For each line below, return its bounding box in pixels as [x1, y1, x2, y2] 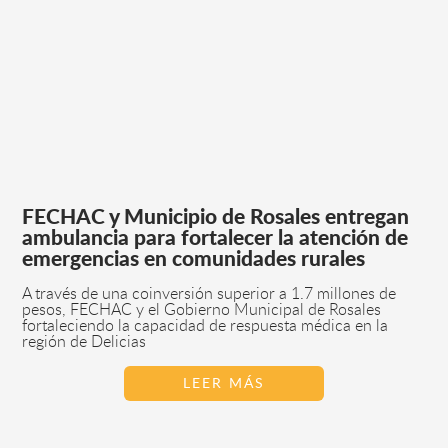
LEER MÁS [183, 375, 265, 391]
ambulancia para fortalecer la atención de [22, 227, 409, 249]
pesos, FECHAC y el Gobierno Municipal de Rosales [22, 301, 382, 318]
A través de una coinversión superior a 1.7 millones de [22, 285, 397, 302]
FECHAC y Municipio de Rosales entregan [22, 206, 410, 228]
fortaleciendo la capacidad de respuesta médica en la [22, 317, 389, 334]
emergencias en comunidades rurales [22, 248, 366, 270]
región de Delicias [22, 333, 147, 350]
